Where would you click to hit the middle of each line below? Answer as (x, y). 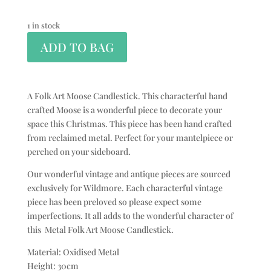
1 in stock (43, 25)
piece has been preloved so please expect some (114, 202)
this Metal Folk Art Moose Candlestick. (100, 230)
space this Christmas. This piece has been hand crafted (129, 124)
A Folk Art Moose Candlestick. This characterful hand (127, 96)
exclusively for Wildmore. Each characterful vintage (125, 188)
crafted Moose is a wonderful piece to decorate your (124, 110)
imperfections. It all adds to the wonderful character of (130, 216)
